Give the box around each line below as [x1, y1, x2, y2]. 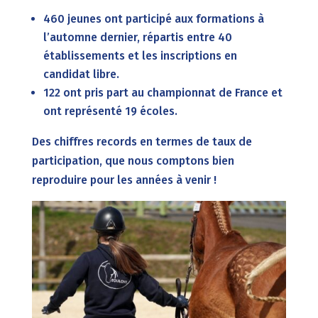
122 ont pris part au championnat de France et [43, 85, 283, 99]
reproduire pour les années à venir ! [31, 172, 216, 187]
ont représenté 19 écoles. [43, 104, 177, 118]
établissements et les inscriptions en [43, 48, 237, 62]
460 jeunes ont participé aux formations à [43, 11, 264, 26]
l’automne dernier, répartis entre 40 [43, 30, 232, 44]
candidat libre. [43, 67, 119, 81]
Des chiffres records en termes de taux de [31, 134, 252, 148]
